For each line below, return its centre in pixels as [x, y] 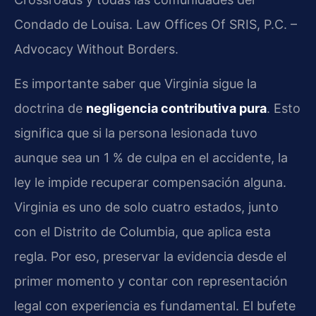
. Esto [284, 109]
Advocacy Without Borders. [96, 49]
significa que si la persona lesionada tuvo [136, 133]
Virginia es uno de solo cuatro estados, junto [146, 207]
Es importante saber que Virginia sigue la [135, 84]
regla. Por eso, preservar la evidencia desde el [150, 257]
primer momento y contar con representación [151, 281]
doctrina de [50, 109]
